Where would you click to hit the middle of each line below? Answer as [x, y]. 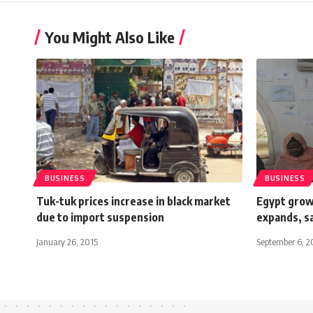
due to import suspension [100, 217]
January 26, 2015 [67, 241]
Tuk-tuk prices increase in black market [133, 201]
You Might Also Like [110, 37]
